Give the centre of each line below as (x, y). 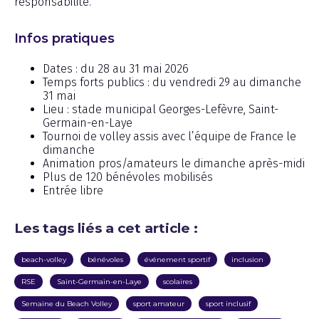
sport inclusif (228, 303)
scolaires (178, 281)
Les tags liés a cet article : (106, 228)
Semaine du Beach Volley (67, 303)
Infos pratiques (64, 38)
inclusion (247, 259)
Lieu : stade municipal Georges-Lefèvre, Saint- (161, 109)
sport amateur (159, 303)
